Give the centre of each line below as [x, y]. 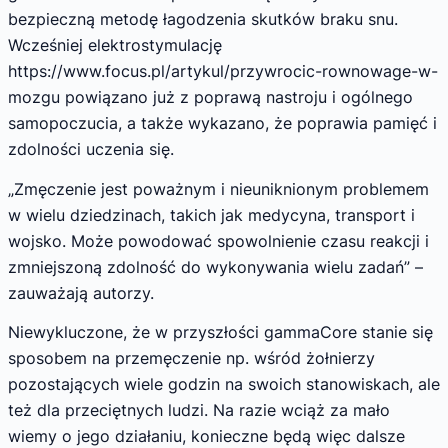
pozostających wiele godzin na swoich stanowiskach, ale [224, 384]
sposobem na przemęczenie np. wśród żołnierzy [191, 358]
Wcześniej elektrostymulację [115, 45]
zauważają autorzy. [81, 292]
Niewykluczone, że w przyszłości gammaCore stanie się [220, 332]
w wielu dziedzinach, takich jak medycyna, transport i [211, 214]
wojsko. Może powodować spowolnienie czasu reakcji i [218, 240]
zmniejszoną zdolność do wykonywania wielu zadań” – [215, 266]
